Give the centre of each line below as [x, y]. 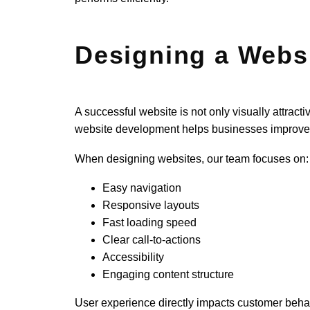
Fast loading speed [150, 223]
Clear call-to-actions [152, 240]
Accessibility [134, 257]
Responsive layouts [151, 206]
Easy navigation [142, 188]
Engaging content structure [168, 275]
